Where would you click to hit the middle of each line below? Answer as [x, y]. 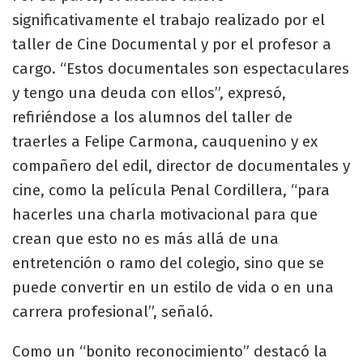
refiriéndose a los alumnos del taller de [152, 117]
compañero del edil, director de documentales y [181, 166]
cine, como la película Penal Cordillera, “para [171, 190]
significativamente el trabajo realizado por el [169, 20]
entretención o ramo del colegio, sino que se [168, 263]
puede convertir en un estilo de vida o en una [173, 288]
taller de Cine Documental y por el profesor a [172, 45]
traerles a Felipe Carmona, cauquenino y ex [165, 142]
